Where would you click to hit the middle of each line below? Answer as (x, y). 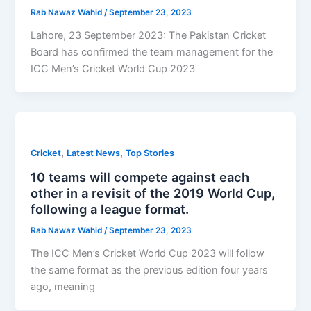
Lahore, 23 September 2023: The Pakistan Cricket (149, 36)
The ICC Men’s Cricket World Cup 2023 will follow (148, 253)
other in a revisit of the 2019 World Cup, (153, 193)
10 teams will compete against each (140, 177)
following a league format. (110, 209)
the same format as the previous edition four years (150, 270)
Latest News (94, 153)
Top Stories (150, 153)
